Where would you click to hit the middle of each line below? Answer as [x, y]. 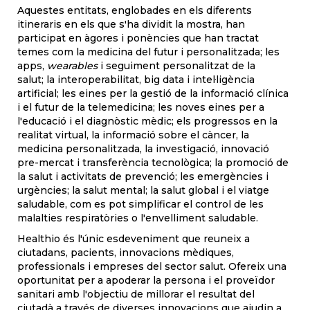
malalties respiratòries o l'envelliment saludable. [138, 218]
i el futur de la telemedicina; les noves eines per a [141, 107]
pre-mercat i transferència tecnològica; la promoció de [153, 163]
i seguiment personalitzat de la [176, 66]
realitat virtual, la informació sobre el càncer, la [133, 135]
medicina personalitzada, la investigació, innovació [143, 149]
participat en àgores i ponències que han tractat [138, 38]
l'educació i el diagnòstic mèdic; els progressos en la [147, 121]
